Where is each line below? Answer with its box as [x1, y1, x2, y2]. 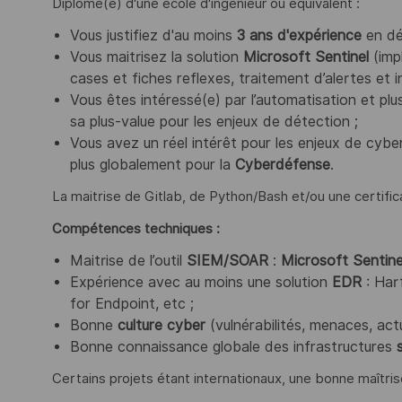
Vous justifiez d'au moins [70, 26, 237, 44]
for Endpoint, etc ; [70, 294, 194, 312]
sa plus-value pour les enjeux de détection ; [70, 112, 358, 130]
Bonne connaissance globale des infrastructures [70, 337, 397, 355]
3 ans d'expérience [237, 26, 362, 44]
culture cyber [118, 316, 205, 334]
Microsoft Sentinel [243, 48, 369, 66]
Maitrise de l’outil [70, 251, 187, 269]
